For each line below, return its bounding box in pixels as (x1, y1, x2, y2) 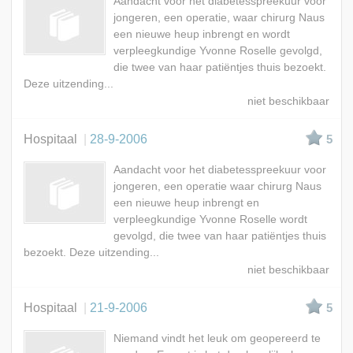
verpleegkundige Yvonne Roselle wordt (113, 214, 307, 226)
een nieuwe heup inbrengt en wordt (113, 28, 290, 41)
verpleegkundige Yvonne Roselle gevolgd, (113, 45, 322, 58)
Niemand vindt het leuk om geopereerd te (113, 333, 321, 345)
